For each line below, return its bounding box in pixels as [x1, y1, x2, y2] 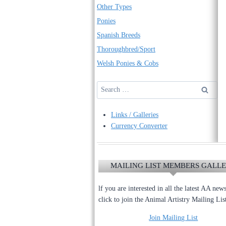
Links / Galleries [111, 110, 158, 119]
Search [96, 82, 116, 90]
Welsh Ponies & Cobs [97, 59, 158, 67]
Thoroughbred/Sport [97, 45, 155, 53]
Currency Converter [111, 122, 167, 130]
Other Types [97, 3, 132, 11]
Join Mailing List [149, 213, 198, 221]
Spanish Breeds [97, 31, 140, 39]
